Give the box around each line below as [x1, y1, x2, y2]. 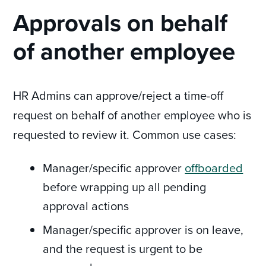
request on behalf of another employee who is [13, 106, 252, 123]
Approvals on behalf [13, 5, 228, 40]
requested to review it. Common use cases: [13, 125, 237, 143]
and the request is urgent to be [43, 239, 203, 257]
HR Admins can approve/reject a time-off [13, 86, 224, 104]
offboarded [185, 159, 243, 176]
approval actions [43, 197, 129, 214]
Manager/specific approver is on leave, [43, 220, 244, 238]
